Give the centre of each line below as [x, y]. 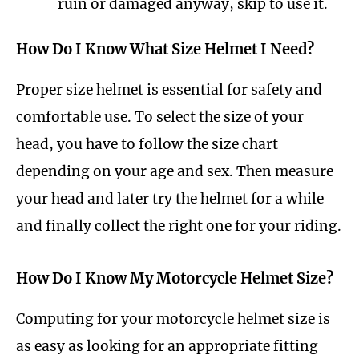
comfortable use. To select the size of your [160, 117]
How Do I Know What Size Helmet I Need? [165, 50]
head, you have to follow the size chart [147, 145]
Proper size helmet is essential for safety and [169, 90]
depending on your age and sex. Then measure [175, 172]
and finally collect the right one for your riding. [179, 226]
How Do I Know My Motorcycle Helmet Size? [175, 278]
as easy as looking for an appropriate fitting [167, 346]
